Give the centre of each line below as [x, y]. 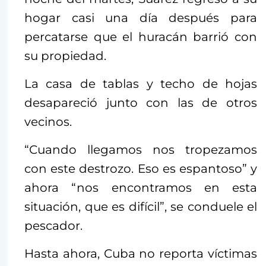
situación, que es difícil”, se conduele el [141, 206]
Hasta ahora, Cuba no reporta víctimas [141, 253]
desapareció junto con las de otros [141, 102]
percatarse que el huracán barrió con [141, 37]
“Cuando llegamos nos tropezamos [141, 149]
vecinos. [48, 121]
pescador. [53, 225]
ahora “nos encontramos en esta [141, 187]
